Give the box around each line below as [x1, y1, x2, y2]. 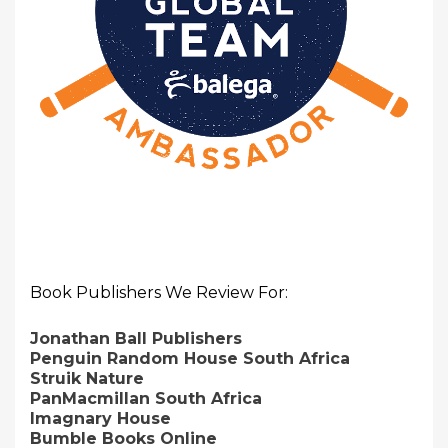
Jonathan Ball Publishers [30, 329, 242, 349]
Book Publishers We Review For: [30, 283, 288, 303]
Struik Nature [30, 369, 144, 389]
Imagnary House [30, 409, 171, 429]
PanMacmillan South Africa [30, 389, 262, 409]
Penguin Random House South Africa [30, 349, 350, 369]
